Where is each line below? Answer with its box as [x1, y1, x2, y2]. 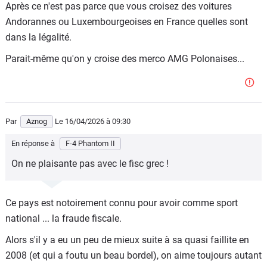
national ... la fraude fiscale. [5, 213, 122, 224]
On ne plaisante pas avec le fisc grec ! [11, 158, 169, 169]
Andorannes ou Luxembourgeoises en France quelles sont [5, 16, 248, 27]
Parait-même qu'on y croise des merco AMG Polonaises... [5, 53, 244, 64]
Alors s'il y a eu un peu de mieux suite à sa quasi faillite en [5, 234, 249, 246]
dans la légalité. [5, 32, 72, 43]
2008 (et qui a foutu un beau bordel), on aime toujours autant [5, 250, 262, 261]
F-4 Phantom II [66, 139, 115, 148]
